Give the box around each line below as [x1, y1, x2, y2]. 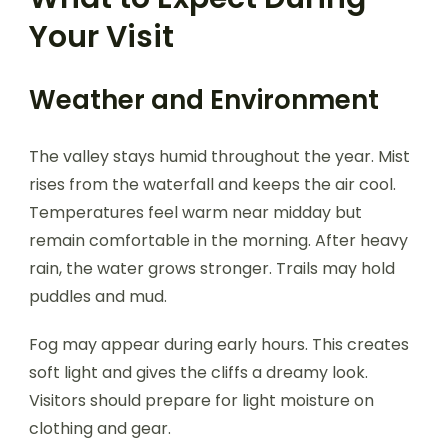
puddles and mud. [29, 284, 167, 308]
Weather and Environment [29, 81, 379, 118]
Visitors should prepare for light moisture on [29, 388, 374, 412]
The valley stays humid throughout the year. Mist [29, 144, 410, 168]
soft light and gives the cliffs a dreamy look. [29, 360, 368, 384]
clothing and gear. [29, 416, 171, 440]
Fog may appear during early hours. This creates [29, 332, 409, 356]
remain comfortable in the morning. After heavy [29, 228, 408, 252]
